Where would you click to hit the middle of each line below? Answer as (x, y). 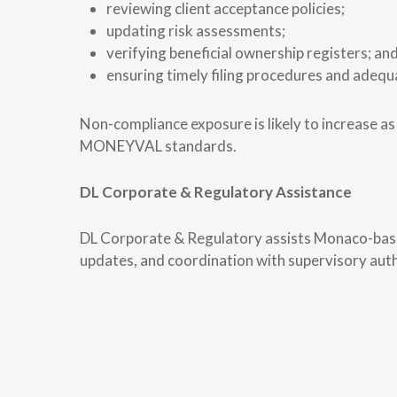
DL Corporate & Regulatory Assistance (216, 192)
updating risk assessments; (196, 31)
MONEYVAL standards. (158, 146)
